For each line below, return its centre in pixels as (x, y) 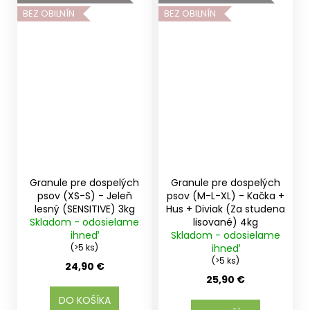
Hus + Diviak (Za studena (226, 209)
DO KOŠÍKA (84, 301)
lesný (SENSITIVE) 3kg (84, 209)
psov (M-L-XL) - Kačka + (226, 196)
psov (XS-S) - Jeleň (84, 196)
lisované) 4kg (226, 222)
